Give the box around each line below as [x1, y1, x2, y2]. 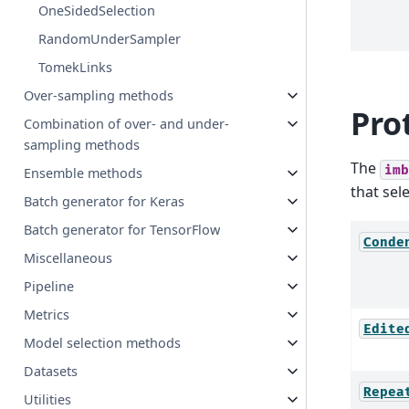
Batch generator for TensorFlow [24, 221, 221, 239]
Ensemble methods [24, 164, 143, 183]
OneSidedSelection [38, 2, 156, 20]
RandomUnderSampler [38, 30, 182, 48]
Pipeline [24, 278, 75, 296]
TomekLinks [38, 58, 113, 77]
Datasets [24, 362, 79, 381]
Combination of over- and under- [24, 115, 230, 133]
